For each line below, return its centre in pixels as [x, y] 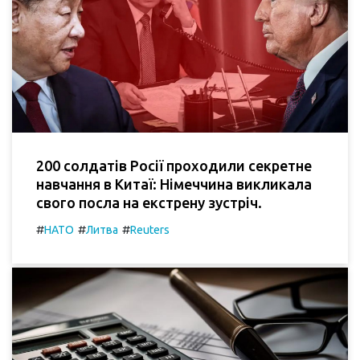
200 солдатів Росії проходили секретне [174, 166]
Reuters [150, 230]
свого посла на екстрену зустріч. [149, 203]
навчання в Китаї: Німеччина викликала [174, 184]
